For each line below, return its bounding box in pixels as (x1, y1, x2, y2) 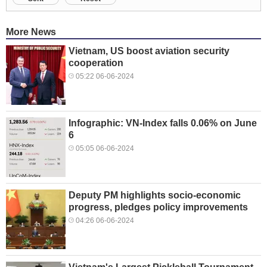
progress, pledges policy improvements (69, 201, 248, 212)
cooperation (69, 57, 123, 68)
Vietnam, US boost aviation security (69, 45, 229, 56)
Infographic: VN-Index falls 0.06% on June (69, 117, 257, 128)
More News (6, 26, 56, 37)
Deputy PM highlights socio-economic (69, 190, 241, 200)
